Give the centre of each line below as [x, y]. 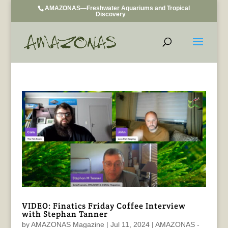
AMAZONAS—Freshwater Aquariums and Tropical [118, 8]
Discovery [110, 14]
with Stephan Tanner [65, 214]
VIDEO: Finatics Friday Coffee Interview [104, 206]
